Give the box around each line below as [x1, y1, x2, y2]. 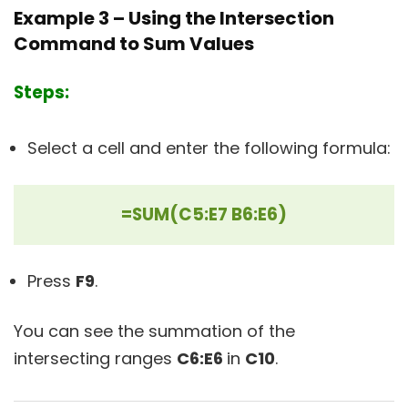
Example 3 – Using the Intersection [14, 5, 334, 32]
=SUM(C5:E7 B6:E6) [121, 202, 287, 228]
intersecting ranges [14, 347, 177, 371]
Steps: [14, 80, 69, 106]
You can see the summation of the [14, 320, 295, 343]
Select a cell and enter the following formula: [27, 137, 391, 160]
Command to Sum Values [14, 31, 254, 57]
